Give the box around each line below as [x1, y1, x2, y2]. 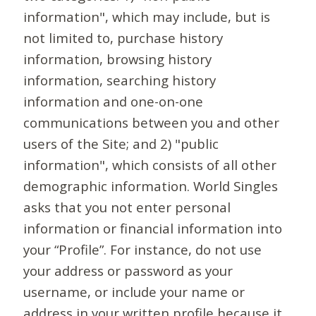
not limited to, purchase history [23, 29, 224, 47]
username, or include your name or [23, 283, 245, 301]
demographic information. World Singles [23, 177, 279, 195]
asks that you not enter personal [23, 198, 231, 217]
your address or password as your [23, 262, 233, 280]
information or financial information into [23, 219, 283, 238]
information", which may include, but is [23, 8, 271, 26]
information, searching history [23, 71, 217, 90]
